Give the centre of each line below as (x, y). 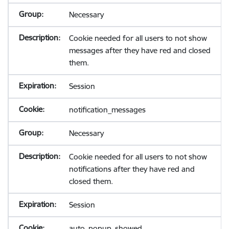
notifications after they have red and (132, 169)
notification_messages (107, 110)
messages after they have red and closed (140, 50)
